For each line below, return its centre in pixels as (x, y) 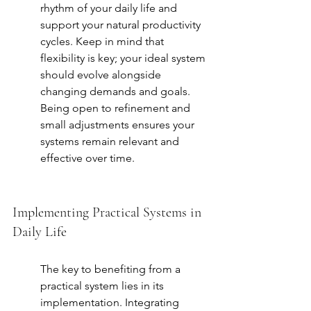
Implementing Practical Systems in (109, 213)
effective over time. (87, 158)
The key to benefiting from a (112, 269)
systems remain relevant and (111, 142)
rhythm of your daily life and (110, 8)
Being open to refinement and (117, 108)
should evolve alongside (102, 75)
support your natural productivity (122, 25)
